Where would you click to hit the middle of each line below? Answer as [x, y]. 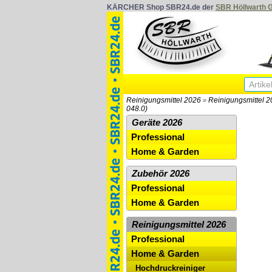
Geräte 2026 [157, 123]
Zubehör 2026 [161, 174]
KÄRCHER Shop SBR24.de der [161, 7]
